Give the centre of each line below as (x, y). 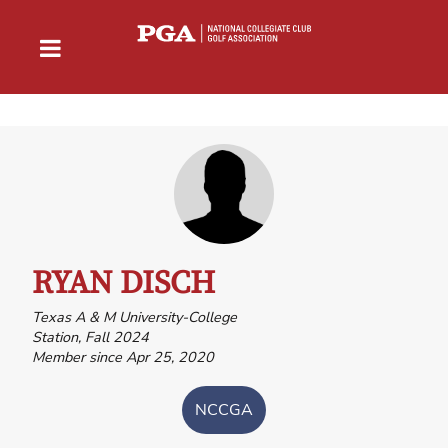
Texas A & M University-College (134, 316)
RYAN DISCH (123, 283)
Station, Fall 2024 (90, 336)
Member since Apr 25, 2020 (123, 356)
